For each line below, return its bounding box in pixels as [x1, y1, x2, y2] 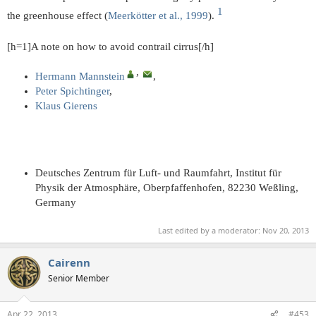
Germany [35, 197, 76, 209]
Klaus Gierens [35, 100, 97, 112]
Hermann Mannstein [35, 71, 125, 83]
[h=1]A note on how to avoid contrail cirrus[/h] [7, 41, 214, 53]
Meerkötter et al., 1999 [108, 10, 208, 22]
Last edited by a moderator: [158, 224, 262, 236]
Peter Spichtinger [35, 85, 109, 97]
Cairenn [48, 255, 90, 269]
